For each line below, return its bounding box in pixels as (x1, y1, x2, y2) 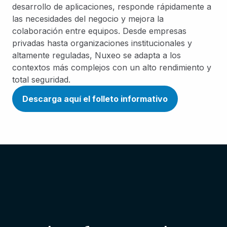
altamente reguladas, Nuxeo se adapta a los (12, 50, 181, 60)
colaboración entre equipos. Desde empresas (12, 25, 186, 36)
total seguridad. (12, 74, 70, 85)
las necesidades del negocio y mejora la (12, 13, 164, 24)
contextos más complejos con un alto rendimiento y (12, 62, 211, 72)
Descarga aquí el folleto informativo (22, 93, 168, 104)
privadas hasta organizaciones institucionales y (12, 37, 192, 48)
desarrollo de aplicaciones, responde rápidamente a (12, 1, 211, 12)
